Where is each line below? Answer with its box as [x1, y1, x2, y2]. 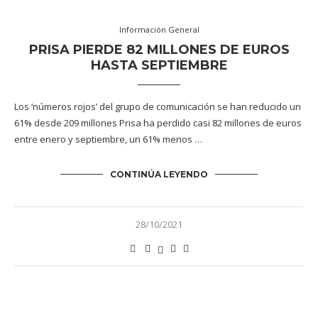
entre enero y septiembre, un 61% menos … [14, 133, 202, 146]
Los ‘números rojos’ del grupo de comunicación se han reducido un [14, 100, 301, 113]
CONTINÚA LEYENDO [110, 169, 208, 180]
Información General [119, 24, 199, 35]
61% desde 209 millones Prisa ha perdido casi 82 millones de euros [14, 116, 302, 129]
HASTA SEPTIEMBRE [90, 57, 228, 73]
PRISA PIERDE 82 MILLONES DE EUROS [28, 42, 290, 57]
